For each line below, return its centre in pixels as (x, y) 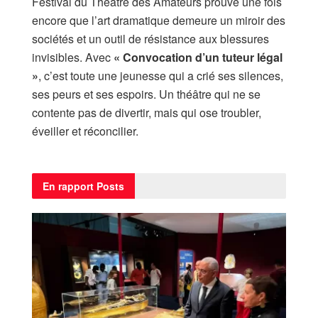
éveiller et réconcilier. (85, 131)
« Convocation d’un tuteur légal (198, 57)
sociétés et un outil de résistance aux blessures (150, 39)
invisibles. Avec (73, 57)
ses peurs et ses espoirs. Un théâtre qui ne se (146, 94)
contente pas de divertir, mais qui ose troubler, (147, 113)
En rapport (68, 186)
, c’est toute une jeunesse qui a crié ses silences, (161, 76)
